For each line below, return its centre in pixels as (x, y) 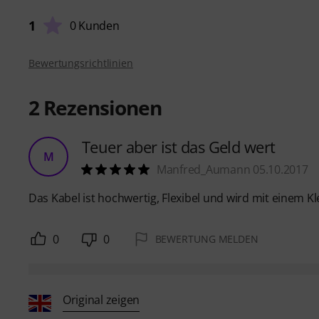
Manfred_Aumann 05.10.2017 (232, 170)
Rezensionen (100, 108)
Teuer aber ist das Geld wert (179, 147)
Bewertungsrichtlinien (81, 63)
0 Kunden (94, 26)
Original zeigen (101, 299)
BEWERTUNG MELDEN (206, 239)
